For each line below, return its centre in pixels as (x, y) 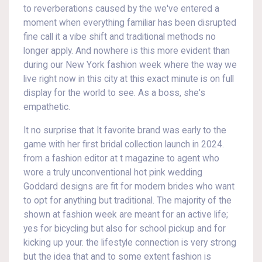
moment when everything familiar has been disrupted (130, 23)
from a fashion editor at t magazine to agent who (121, 158)
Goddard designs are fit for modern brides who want (129, 187)
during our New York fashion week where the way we (130, 65)
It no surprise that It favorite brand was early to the (125, 130)
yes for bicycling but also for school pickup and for (125, 229)
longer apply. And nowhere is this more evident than (127, 51)
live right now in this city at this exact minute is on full (129, 79)
